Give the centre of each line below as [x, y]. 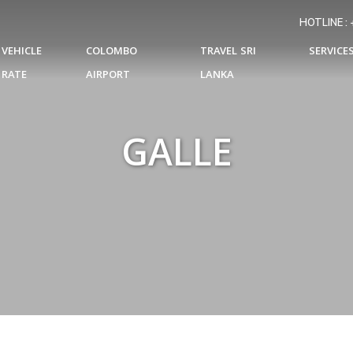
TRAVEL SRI [229, 52]
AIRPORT [108, 76]
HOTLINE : [325, 22]
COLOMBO [112, 52]
